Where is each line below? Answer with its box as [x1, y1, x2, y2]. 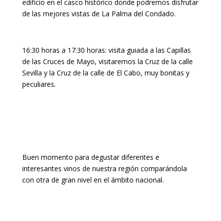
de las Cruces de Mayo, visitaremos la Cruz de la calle [22, 57, 193, 67]
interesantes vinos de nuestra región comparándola [22, 164, 187, 174]
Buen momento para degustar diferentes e [22, 152, 159, 162]
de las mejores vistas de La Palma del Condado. [22, 9, 176, 19]
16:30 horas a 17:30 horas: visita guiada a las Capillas [22, 45, 191, 55]
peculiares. [22, 79, 56, 89]
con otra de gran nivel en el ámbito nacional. [22, 175, 164, 185]
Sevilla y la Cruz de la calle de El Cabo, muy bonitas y [22, 68, 189, 78]
